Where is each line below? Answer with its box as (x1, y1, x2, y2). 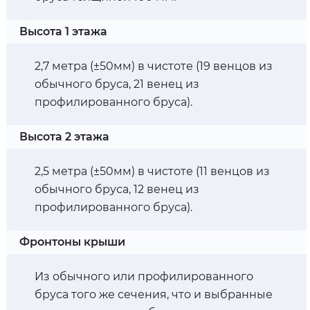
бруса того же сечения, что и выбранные (34, 288, 273, 302)
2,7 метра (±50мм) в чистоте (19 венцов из (34, 60, 273, 73)
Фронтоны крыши (19, 235, 125, 249)
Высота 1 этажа (19, 25, 107, 39)
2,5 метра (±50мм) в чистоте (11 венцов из (34, 165, 270, 179)
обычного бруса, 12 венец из (34, 183, 199, 197)
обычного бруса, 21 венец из (34, 77, 199, 91)
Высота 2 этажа (19, 130, 109, 144)
